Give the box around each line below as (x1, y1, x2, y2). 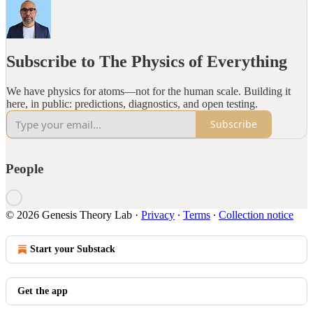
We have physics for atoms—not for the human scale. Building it (6, 85, 291, 97)
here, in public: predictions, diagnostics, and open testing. (6, 97, 258, 110)
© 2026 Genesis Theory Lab (6, 209, 132, 221)
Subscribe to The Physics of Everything (6, 52, 287, 71)
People (6, 161, 43, 176)
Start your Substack (30, 244, 115, 255)
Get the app (17, 286, 68, 297)
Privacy (141, 209, 175, 221)
